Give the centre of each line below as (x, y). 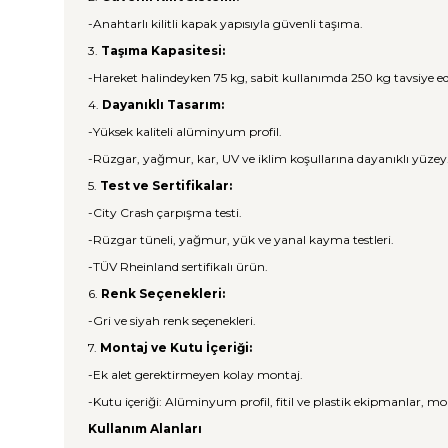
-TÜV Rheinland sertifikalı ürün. (178, 266)
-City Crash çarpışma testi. (165, 212)
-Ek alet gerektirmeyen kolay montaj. (195, 374)
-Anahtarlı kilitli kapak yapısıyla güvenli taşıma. (225, 23)
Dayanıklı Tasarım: (163, 104)
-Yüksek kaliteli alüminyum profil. (185, 131)
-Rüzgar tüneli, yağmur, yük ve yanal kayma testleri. (241, 239)
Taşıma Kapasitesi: (163, 50)
